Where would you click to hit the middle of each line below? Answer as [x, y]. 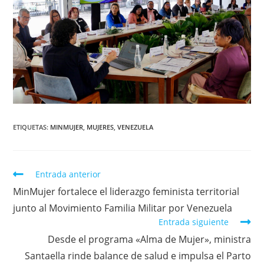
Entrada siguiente [193, 222]
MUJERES [100, 127]
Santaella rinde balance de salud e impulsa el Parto [138, 256]
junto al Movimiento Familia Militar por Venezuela [123, 208]
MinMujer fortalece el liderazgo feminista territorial [126, 192]
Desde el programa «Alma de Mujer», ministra [149, 240]
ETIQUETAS [30, 127]
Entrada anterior [68, 174]
